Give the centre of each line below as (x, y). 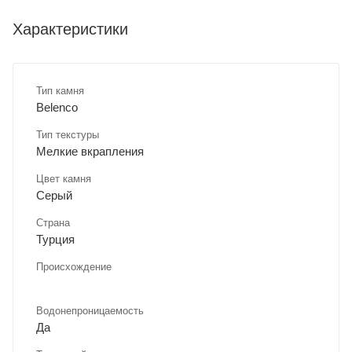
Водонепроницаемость (90, 310)
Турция (55, 239)
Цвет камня (64, 178)
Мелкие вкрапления (90, 151)
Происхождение (74, 266)
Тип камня (60, 90)
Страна (53, 222)
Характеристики (70, 29)
